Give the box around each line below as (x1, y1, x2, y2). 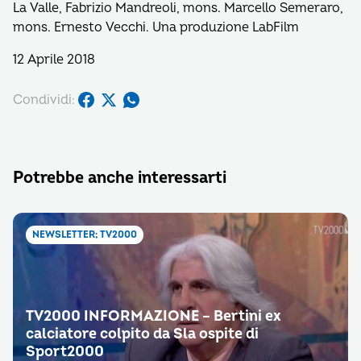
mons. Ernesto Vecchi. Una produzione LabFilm (13, 19, 299, 35)
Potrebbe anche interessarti (13, 168, 226, 188)
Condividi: (13, 91, 75, 108)
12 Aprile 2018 (13, 52, 95, 68)
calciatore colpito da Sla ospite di (26, 325, 259, 343)
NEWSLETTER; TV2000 (32, 229, 137, 241)
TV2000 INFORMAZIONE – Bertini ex (26, 307, 281, 326)
